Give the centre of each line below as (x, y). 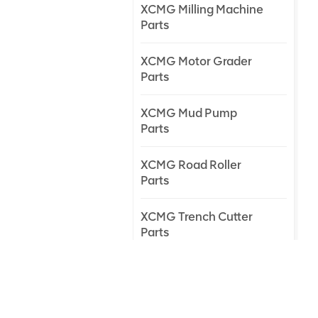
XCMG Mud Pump (189, 113)
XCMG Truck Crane (193, 268)
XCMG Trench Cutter (197, 216)
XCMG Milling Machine (202, 9)
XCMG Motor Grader (197, 61)
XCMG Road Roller (191, 165)
